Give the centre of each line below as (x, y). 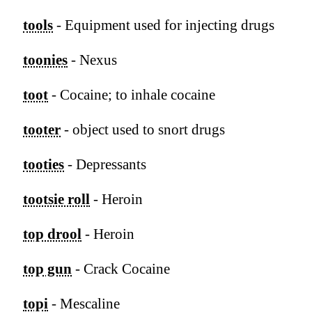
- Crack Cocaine (121, 269)
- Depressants (105, 165)
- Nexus (92, 60)
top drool (52, 234)
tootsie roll (56, 200)
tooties (44, 165)
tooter (42, 130)
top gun (47, 269)
